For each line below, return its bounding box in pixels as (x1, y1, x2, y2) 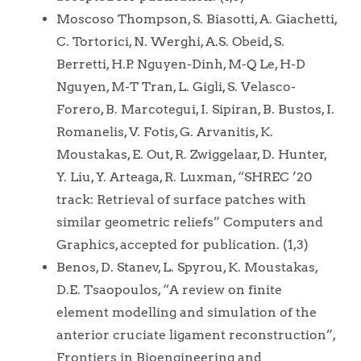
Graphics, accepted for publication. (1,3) (56, 236, 309, 252)
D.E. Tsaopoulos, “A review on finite (56, 281, 282, 297)
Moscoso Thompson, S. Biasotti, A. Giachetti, (56, 10, 337, 27)
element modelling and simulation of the (56, 304, 317, 320)
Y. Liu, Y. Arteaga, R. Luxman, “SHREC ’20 (56, 168, 312, 185)
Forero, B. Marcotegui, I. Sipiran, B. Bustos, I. (56, 101, 334, 117)
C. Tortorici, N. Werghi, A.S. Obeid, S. (56, 33, 284, 49)
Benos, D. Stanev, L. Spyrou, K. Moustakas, (56, 259, 317, 275)
